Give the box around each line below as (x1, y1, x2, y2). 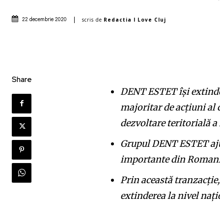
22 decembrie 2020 (22, 17, 67, 23)
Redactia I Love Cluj (104, 16, 166, 23)
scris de (82, 16, 102, 23)
